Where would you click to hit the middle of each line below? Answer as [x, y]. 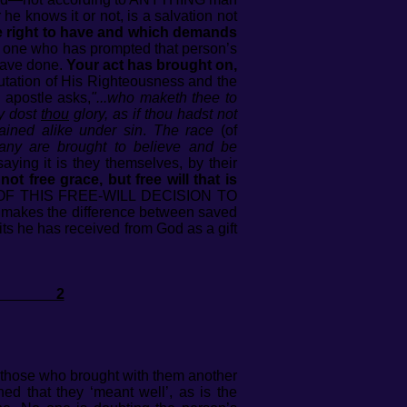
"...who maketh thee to [164, 98]
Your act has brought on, [152, 65]
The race [184, 130]
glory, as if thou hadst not [153, 114]
